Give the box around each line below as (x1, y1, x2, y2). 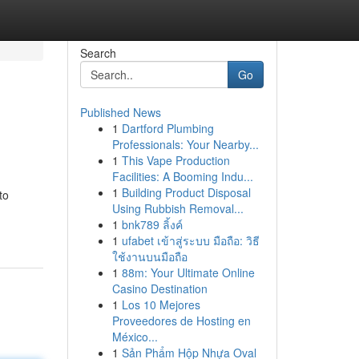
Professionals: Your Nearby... (111, 136, 259, 152)
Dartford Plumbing (121, 120, 214, 136)
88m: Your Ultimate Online (121, 264, 255, 280)
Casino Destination (111, 280, 208, 296)
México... (111, 329, 158, 345)
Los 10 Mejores (121, 296, 200, 313)
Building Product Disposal (121, 184, 251, 200)
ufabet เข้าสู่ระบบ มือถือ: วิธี (121, 232, 260, 248)
